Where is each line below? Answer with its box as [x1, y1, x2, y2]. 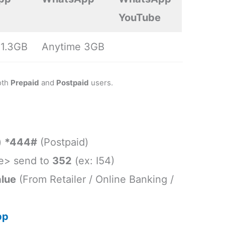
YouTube [119, 12, 161, 24]
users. [89, 78, 114, 88]
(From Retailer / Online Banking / [16, 173, 174, 186]
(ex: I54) [72, 155, 115, 167]
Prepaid [11, 78, 40, 88]
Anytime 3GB [42, 41, 105, 53]
